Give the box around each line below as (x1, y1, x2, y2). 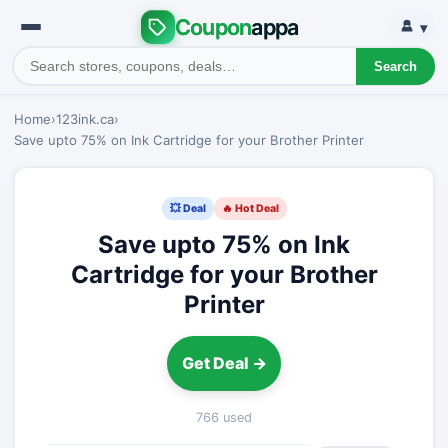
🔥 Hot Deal (221, 201, 279, 215)
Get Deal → (181, 353, 267, 374)
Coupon (174, 13, 252, 40)
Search (373, 58, 417, 74)
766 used (196, 409, 252, 425)
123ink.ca (56, 111, 114, 127)
